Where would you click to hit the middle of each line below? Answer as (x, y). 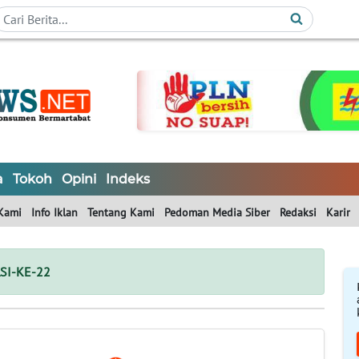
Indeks (128, 179)
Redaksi (298, 213)
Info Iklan (54, 213)
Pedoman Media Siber (217, 213)
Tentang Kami (121, 213)
